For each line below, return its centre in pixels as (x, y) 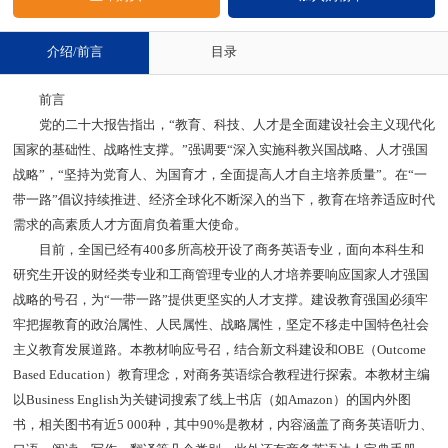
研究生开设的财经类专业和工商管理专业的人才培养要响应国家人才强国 (220, 274)
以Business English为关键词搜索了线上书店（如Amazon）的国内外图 (211, 399)
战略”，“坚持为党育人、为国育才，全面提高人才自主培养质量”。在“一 (219, 174)
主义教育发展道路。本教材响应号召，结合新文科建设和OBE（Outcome (219, 349)
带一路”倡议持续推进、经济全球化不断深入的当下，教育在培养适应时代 (223, 199)
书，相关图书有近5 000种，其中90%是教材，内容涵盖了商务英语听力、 (222, 424)
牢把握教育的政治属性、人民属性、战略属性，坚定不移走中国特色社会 (220, 324)
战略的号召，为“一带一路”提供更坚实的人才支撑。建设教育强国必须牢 (220, 299)
